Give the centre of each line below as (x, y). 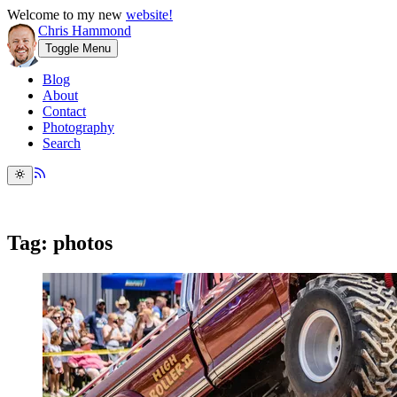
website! (149, 15)
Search (62, 143)
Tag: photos (60, 243)
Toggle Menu (78, 48)
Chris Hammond (85, 31)
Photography (78, 127)
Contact (64, 111)
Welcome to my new (66, 15)
